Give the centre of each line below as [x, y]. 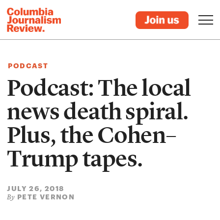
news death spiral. [98, 111]
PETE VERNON [46, 197]
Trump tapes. [75, 159]
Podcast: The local [99, 88]
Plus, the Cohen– [92, 135]
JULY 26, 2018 [36, 188]
